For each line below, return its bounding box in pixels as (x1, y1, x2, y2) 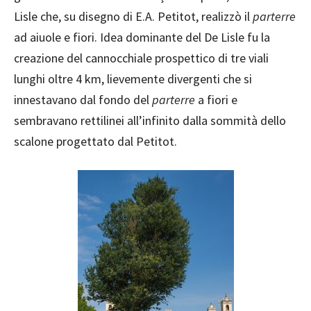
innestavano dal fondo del (14, 92, 152, 108)
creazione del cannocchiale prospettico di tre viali (14, 50, 269, 67)
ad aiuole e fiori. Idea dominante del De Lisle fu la (14, 29, 270, 46)
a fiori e (195, 92, 237, 108)
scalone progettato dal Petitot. (14, 133, 177, 150)
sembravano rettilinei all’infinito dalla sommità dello (14, 112, 286, 129)
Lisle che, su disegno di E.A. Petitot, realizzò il (14, 8, 253, 25)
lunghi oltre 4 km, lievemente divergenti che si (14, 71, 252, 87)
